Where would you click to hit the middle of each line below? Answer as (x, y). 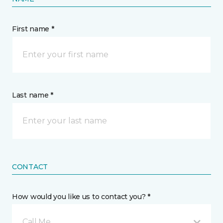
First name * (33, 29)
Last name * (33, 95)
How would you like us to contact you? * (81, 197)
